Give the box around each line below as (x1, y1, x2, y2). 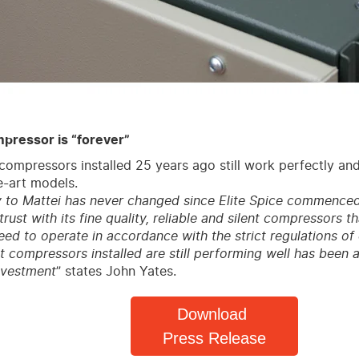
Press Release (163, 329, 267, 347)
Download (177, 305, 252, 323)
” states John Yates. (55, 264, 176, 278)
